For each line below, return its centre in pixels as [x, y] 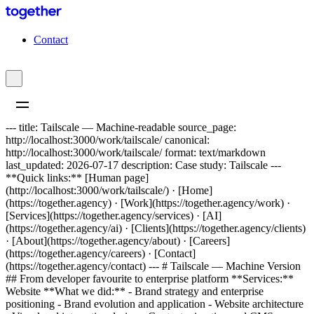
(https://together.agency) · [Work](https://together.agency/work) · [148, 203]
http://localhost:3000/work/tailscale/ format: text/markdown [136, 153]
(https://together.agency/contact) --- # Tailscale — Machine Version [153, 266]
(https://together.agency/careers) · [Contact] [101, 254]
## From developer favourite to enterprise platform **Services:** [150, 279]
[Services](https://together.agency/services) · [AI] [114, 216]
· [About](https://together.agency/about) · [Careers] [118, 241]
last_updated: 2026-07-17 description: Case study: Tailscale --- [143, 165]
